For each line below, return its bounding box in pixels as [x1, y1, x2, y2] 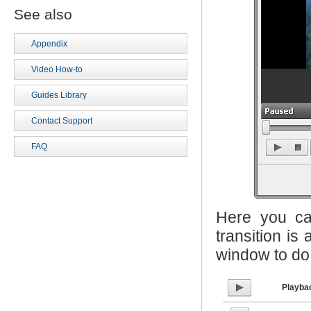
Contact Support [31, 116, 92, 126]
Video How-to [31, 65, 83, 74]
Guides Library [31, 90, 87, 100]
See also [14, 6, 72, 22]
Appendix [31, 39, 67, 49]
